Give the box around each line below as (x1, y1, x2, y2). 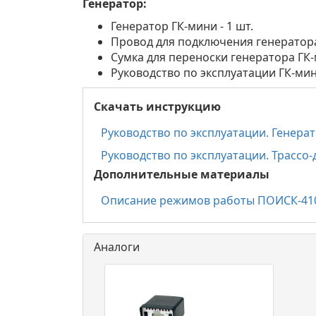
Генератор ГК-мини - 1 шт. (111, 18, 253, 34)
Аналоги (94, 239, 140, 255)
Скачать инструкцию (94, 99, 221, 114)
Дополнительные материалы (94, 166, 269, 182)
